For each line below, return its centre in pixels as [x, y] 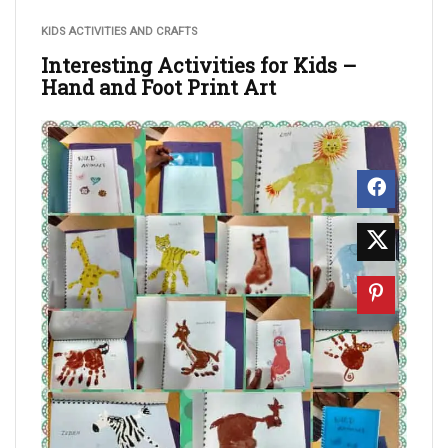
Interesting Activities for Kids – [199, 65]
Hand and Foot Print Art [158, 87]
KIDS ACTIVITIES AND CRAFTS [119, 31]
